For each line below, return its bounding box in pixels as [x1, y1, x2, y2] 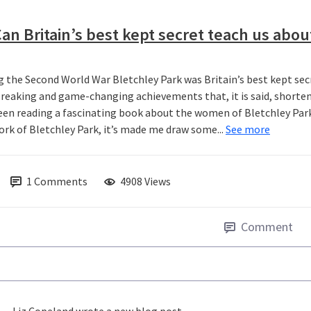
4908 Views [120, 174, 171, 189]
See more [226, 122, 270, 137]
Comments [34, 174, 87, 189]
